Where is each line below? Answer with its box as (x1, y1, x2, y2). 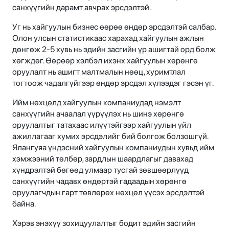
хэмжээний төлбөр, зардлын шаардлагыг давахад (12, 154, 193, 164)
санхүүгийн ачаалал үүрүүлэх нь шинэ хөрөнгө (12, 109, 184, 119)
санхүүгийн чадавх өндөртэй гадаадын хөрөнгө (12, 176, 187, 187)
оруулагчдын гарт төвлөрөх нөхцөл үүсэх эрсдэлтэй (12, 188, 204, 198)
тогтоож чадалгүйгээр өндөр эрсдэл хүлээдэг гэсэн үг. (12, 78, 214, 88)
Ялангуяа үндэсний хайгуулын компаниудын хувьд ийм (12, 143, 214, 153)
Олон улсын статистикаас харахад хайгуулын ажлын (12, 33, 204, 43)
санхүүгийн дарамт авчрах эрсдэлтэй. (12, 3, 151, 13)
